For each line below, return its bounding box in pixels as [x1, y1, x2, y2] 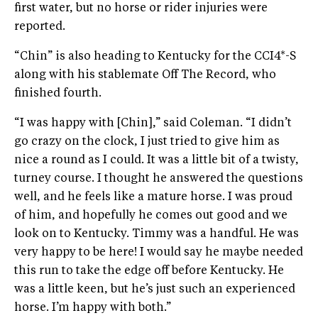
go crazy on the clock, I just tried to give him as [14, 136, 280, 148]
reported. [14, 21, 65, 33]
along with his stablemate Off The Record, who [14, 69, 276, 81]
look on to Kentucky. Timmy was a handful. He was [14, 228, 299, 240]
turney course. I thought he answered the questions [14, 172, 303, 185]
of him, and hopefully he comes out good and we [14, 209, 287, 221]
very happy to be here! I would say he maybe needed [14, 246, 303, 258]
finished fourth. [14, 87, 102, 99]
